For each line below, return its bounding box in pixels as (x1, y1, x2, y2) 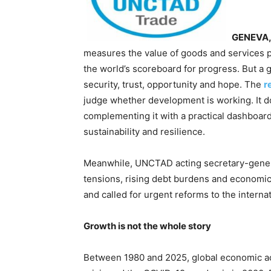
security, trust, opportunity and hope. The (83, 79, 264, 91)
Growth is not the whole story (83, 220, 211, 232)
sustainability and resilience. (83, 126, 205, 138)
